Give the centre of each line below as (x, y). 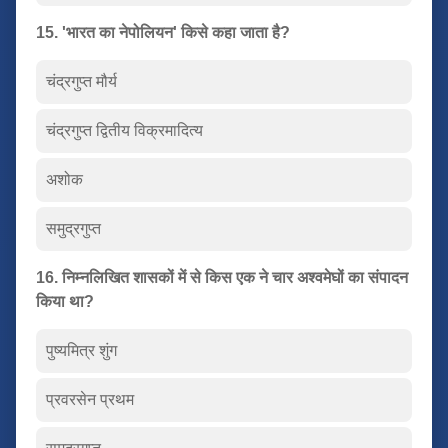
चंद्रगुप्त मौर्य (81, 81)
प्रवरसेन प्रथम (90, 399)
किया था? (65, 301)
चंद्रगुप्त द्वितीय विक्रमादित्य (124, 130)
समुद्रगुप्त (73, 228)
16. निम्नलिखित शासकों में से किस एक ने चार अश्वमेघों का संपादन (222, 277)
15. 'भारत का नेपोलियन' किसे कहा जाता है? (163, 32)
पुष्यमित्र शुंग (81, 350)
